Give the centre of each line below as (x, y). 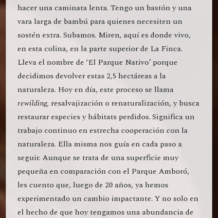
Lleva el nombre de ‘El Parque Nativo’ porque (98, 63)
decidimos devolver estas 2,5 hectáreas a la (92, 76)
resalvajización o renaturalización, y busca (124, 103)
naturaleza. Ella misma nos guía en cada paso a (100, 144)
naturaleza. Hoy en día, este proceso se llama (96, 90)
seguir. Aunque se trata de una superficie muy (98, 158)
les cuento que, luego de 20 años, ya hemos (93, 185)
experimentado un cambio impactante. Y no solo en (108, 199)
